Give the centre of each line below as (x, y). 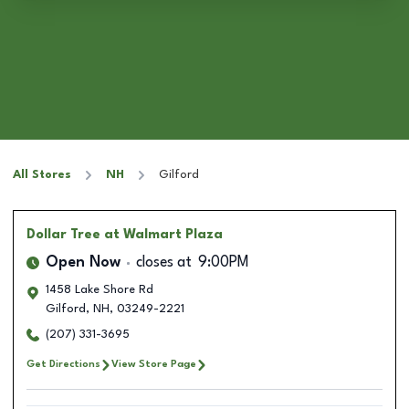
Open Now (83, 263)
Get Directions (63, 364)
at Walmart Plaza (163, 235)
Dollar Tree (63, 235)
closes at (164, 263)
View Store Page (154, 364)
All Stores (42, 175)
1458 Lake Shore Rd (100, 290)
